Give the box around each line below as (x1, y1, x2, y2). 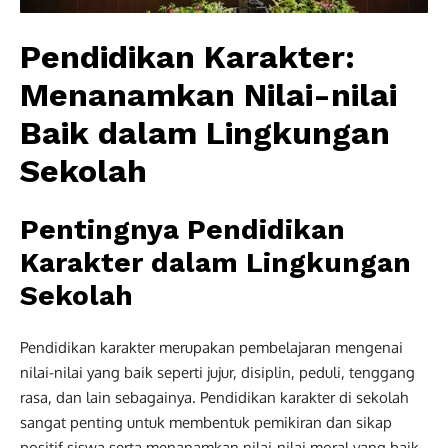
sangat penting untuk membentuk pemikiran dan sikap (20, 412, 392, 432)
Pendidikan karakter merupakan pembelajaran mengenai (20, 337, 403, 357)
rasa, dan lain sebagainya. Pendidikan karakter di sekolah (20, 387, 408, 407)
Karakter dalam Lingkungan (20, 245, 411, 279)
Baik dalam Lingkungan (20, 113, 390, 152)
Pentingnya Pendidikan (20, 212, 345, 246)
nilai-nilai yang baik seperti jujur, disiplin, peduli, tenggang (20, 362, 415, 382)
